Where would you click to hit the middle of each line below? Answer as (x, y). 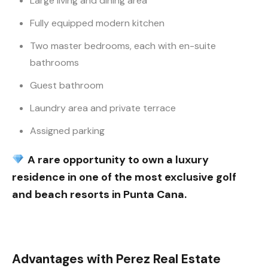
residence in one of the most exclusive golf (124, 177)
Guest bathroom (67, 86)
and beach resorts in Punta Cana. (99, 195)
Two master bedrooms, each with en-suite (123, 46)
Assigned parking (67, 131)
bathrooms (54, 63)
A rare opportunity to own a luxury (118, 160)
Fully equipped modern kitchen (97, 23)
